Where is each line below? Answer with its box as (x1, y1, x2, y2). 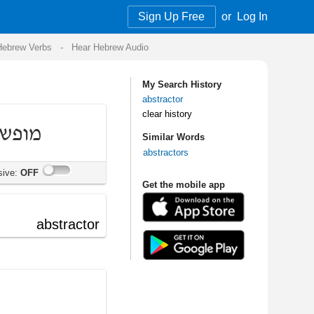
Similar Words (13, 109, 66, 119)
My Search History (13, 66, 80, 75)
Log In (93, 8, 118, 19)
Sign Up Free (11, 8, 67, 19)
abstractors (14, 122, 53, 132)
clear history (13, 90, 55, 100)
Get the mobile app (13, 149, 83, 158)
